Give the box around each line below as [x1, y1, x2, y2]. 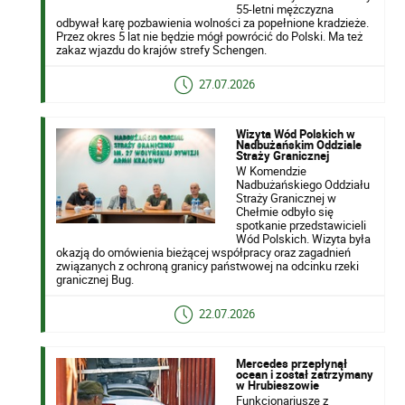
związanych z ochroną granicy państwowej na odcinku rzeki [56, 257, 360, 274]
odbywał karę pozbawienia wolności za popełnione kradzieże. [56, 14, 370, 31]
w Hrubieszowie [235, 376, 319, 393]
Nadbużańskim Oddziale [235, 136, 362, 153]
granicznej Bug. [56, 270, 135, 287]
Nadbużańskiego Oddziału [235, 175, 370, 193]
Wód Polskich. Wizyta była [235, 230, 371, 247]
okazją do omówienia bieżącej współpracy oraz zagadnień [56, 243, 352, 260]
